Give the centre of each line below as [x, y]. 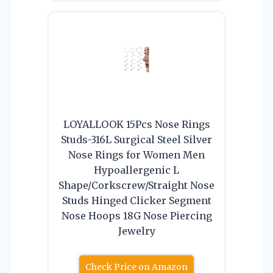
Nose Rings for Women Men [136, 154]
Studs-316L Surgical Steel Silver [136, 139]
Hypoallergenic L [136, 170]
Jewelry [136, 231]
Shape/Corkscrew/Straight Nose [136, 185]
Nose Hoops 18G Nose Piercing [136, 215]
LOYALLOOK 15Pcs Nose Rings [136, 124]
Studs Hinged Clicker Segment [136, 200]
